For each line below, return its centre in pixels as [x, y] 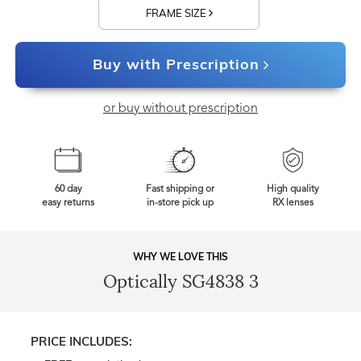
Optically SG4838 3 [180, 282]
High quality [293, 190]
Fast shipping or [180, 190]
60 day [68, 190]
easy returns [68, 203]
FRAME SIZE [177, 13]
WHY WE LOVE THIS [180, 257]
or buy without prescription [180, 109]
